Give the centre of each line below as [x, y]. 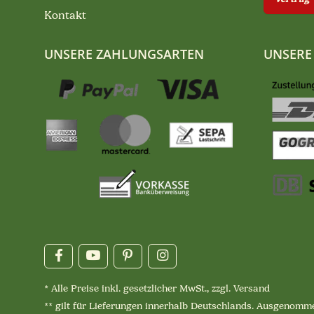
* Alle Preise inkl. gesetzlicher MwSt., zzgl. [139, 288]
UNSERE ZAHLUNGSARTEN [124, 54]
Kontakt [65, 15]
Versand [252, 288]
